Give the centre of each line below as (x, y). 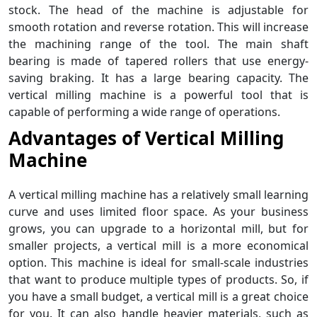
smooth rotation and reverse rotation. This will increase (158, 27)
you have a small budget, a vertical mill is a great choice (158, 296)
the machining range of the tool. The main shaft (158, 44)
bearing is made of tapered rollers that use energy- (158, 60)
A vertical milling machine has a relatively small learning (158, 195)
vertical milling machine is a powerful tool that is (158, 94)
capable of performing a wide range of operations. (144, 111)
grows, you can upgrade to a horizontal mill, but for (158, 229)
